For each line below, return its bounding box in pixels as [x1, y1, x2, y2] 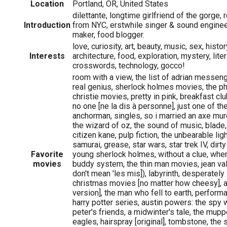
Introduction [24, 20, 70, 30]
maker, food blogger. [72, 29, 144, 40]
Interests [29, 51, 65, 61]
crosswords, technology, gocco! [72, 60, 185, 70]
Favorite [31, 149, 63, 159]
